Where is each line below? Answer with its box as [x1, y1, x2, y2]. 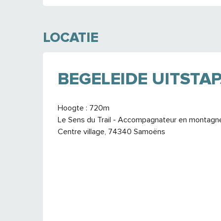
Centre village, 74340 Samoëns [58, 126, 165, 137]
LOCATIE [43, 29, 99, 46]
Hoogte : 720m [58, 103, 110, 113]
